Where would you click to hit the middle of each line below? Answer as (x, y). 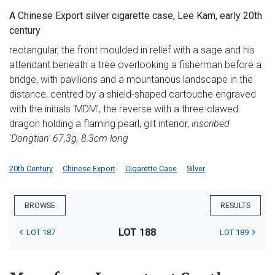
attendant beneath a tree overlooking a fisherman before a (135, 65)
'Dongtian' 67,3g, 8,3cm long (69, 139)
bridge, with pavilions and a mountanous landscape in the (131, 80)
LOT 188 (137, 233)
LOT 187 (41, 233)
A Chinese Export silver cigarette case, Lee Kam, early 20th (136, 16)
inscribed (211, 124)
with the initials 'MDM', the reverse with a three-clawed (124, 109)
